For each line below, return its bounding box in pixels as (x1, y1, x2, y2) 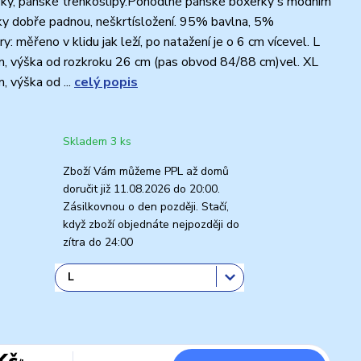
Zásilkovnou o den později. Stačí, (63, 198, 229, 214)
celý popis (74, 73, 138, 91)
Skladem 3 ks (63, 133, 131, 149)
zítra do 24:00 (63, 234, 133, 250)
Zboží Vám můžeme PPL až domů (63, 163, 229, 179)
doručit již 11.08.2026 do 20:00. (63, 180, 220, 197)
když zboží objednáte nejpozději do (63, 216, 239, 232)
